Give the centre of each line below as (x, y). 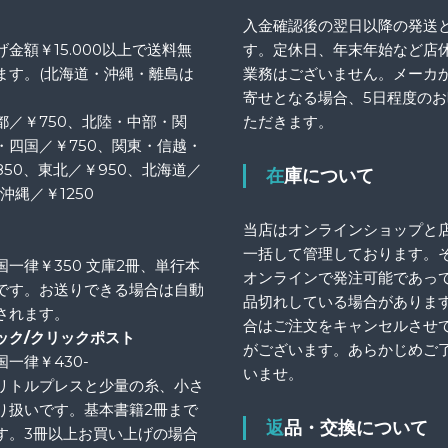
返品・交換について (356, 428)
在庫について (329, 176)
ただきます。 (288, 121)
